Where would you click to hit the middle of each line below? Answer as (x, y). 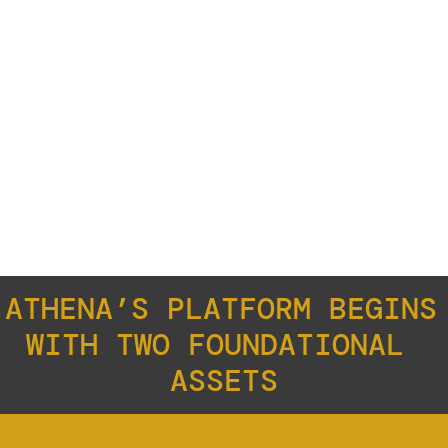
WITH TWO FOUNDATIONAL (215, 344)
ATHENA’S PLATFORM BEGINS (221, 308)
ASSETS (224, 380)
